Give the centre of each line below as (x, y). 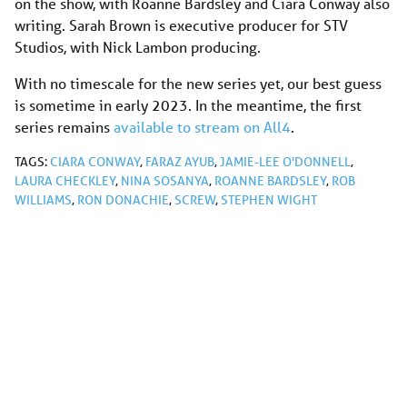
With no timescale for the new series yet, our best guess (198, 84)
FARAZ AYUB (180, 162)
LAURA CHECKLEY (65, 181)
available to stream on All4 (202, 127)
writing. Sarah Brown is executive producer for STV (181, 25)
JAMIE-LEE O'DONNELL (285, 162)
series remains (64, 127)
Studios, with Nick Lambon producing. (138, 47)
